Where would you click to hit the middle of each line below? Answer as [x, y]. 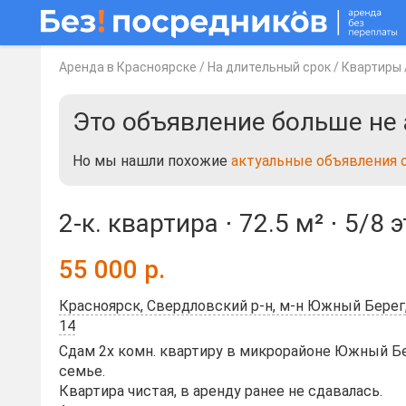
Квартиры [372, 67]
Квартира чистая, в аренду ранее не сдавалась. [221, 391]
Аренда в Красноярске [128, 67]
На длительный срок [269, 67]
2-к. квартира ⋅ [149, 223]
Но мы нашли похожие [152, 161]
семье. [82, 371]
